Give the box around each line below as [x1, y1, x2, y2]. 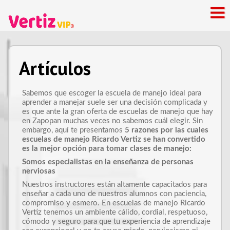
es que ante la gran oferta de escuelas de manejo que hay [22, 108, 213, 116]
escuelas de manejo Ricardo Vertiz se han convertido [22, 136, 205, 143]
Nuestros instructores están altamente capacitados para [22, 181, 207, 188]
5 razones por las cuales [125, 126, 208, 134]
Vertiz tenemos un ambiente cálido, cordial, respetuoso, [22, 208, 207, 216]
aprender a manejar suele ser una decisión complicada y [22, 99, 207, 106]
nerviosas [22, 167, 55, 175]
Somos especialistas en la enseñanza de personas [22, 158, 194, 166]
